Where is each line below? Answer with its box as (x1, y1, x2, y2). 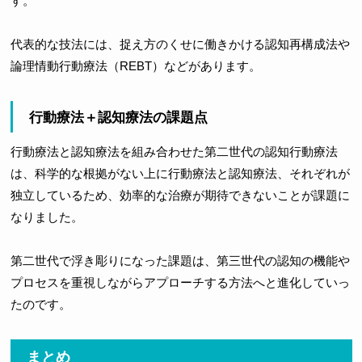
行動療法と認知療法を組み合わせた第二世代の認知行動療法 (10, 145, 338, 159)
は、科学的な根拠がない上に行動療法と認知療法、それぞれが (10, 166, 350, 181)
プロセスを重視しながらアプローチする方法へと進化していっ (10, 276, 350, 290)
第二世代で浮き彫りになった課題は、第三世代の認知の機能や (10, 254, 350, 268)
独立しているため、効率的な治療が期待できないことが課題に (10, 188, 350, 203)
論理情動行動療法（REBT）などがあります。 (10, 59, 261, 74)
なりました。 (10, 210, 83, 225)
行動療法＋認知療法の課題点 (28, 110, 208, 125)
